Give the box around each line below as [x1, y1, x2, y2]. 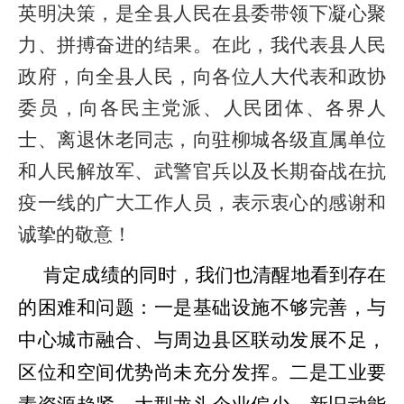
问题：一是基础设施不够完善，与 [96, 297, 386, 318]
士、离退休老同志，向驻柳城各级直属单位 [18, 129, 386, 151]
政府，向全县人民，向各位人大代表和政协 [18, 66, 386, 87]
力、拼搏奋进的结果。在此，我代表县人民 [18, 34, 386, 56]
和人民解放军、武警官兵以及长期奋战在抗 [18, 161, 386, 182]
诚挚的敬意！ [18, 224, 132, 245]
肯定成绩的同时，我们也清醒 [43, 264, 291, 286]
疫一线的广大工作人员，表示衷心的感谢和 [18, 192, 386, 214]
